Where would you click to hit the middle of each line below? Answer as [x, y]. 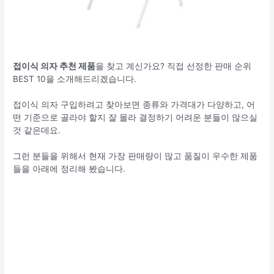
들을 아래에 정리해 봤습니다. [69, 169]
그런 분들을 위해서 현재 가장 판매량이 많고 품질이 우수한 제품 [135, 156]
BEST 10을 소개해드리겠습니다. [75, 79]
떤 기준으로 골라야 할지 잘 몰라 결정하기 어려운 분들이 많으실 [135, 118]
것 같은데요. [37, 131]
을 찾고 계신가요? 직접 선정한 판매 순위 [174, 66]
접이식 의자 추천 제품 [54, 66]
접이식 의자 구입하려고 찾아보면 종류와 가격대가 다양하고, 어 [134, 105]
